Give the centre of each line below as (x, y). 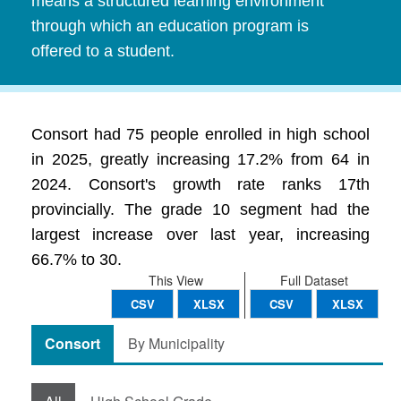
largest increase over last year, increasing (200, 235)
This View (175, 280)
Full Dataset (314, 280)
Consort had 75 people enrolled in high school (200, 134)
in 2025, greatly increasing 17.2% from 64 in (200, 159)
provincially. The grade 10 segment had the (200, 209)
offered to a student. (103, 51)
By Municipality (176, 343)
